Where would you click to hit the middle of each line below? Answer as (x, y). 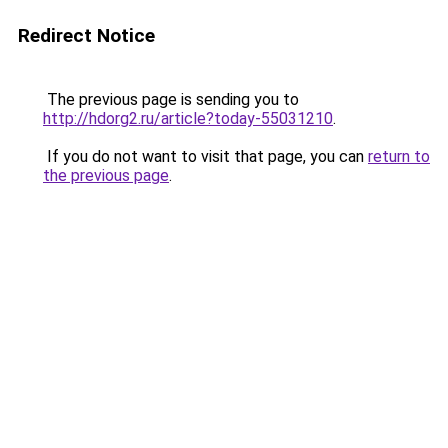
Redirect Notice (86, 35)
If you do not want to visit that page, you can (205, 156)
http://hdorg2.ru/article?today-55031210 (188, 118)
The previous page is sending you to (171, 99)
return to (399, 156)
